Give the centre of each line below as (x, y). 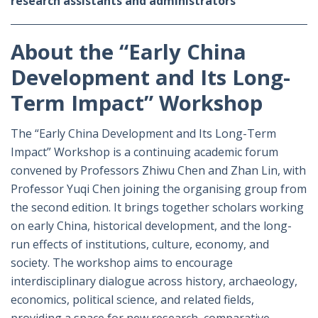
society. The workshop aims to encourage (122, 262)
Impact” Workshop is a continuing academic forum (144, 152)
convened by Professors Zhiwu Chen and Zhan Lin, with (158, 170)
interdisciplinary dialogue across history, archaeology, (154, 281)
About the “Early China (128, 51)
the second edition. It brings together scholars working (157, 207)
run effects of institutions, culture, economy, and (140, 244)
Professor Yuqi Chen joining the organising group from (159, 188)
